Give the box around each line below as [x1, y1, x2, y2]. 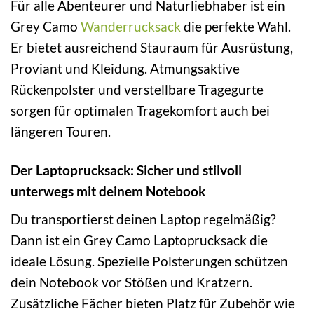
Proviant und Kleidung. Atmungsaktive [11, 60, 240, 77]
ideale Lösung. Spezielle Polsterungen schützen [11, 252, 288, 269]
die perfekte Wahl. [181, 18, 291, 35]
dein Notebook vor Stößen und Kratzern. [11, 273, 252, 290]
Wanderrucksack [81, 18, 181, 35]
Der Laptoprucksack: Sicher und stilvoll [11, 162, 242, 179]
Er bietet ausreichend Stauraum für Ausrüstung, [11, 39, 293, 56]
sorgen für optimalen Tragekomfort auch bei [11, 102, 270, 119]
